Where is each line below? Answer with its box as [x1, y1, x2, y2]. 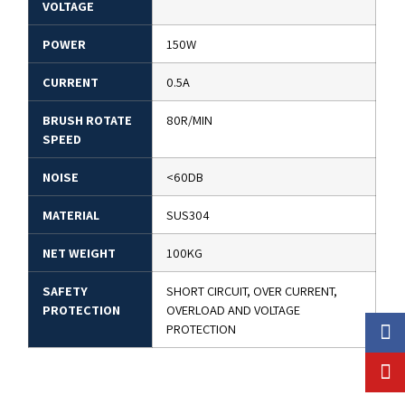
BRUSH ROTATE [42, 111, 133, 129]
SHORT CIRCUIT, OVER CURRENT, [166, 282, 338, 300]
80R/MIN [166, 111, 213, 129]
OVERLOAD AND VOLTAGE [166, 301, 301, 319]
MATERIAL [42, 206, 100, 224]
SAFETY [42, 282, 89, 300]
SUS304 [166, 206, 211, 224]
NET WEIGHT [42, 244, 117, 262]
